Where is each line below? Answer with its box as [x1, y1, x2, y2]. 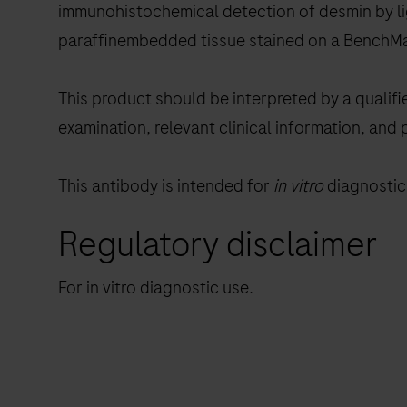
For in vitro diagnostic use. [58, 274, 253, 300]
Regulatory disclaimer [58, 219, 378, 269]
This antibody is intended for [58, 173, 273, 198]
